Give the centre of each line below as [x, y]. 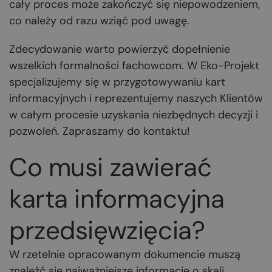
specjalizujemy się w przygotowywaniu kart [117, 82]
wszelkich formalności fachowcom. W [105, 66]
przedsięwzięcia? [107, 230]
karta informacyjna [117, 199]
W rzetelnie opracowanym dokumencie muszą [125, 254]
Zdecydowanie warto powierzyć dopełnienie [120, 49]
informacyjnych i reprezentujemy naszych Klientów [136, 98]
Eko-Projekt [230, 66]
